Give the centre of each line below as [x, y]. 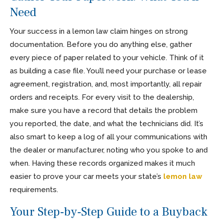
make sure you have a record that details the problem [104, 110]
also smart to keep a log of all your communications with [109, 137]
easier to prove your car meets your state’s [87, 176]
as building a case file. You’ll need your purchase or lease [108, 71]
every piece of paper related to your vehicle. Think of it [107, 57]
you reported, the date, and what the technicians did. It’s [107, 123]
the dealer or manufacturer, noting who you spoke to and [109, 150]
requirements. [34, 189]
